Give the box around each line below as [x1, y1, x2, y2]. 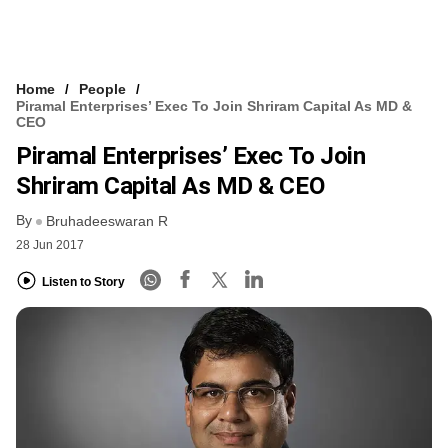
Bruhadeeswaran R [46, 213, 168, 230]
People [79, 81, 126, 97]
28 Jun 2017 [16, 238, 84, 253]
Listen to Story [42, 274, 125, 289]
